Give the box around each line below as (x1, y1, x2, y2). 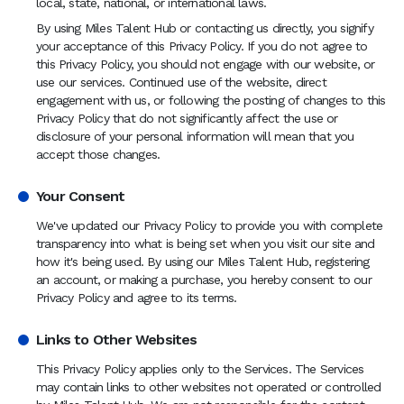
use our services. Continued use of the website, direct (36, 75, 326, 89)
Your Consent (36, 188, 125, 205)
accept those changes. (36, 147, 161, 161)
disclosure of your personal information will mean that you (36, 129, 354, 143)
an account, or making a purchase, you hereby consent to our (36, 272, 372, 287)
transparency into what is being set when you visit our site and (36, 236, 375, 251)
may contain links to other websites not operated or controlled (36, 380, 381, 394)
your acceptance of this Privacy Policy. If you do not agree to (36, 39, 368, 53)
